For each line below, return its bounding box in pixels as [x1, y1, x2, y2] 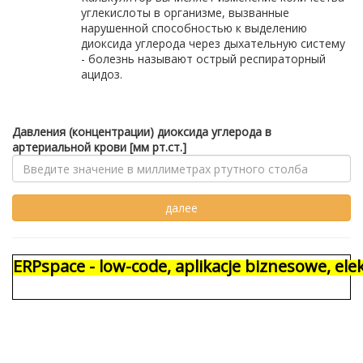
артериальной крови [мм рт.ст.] [12, 139, 186, 155]
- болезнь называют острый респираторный [81, 51, 326, 66]
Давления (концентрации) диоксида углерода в [12, 124, 271, 139]
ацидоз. [81, 66, 122, 82]
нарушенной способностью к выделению [81, 20, 307, 36]
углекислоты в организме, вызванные [81, 5, 289, 20]
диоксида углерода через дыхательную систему [81, 36, 345, 51]
